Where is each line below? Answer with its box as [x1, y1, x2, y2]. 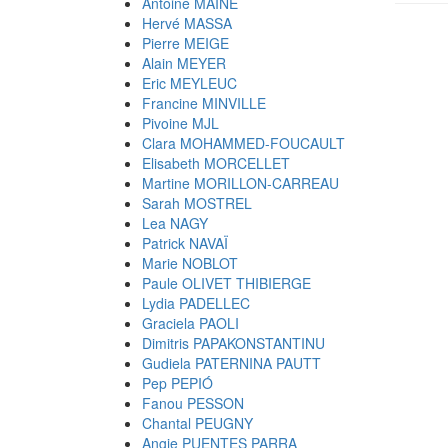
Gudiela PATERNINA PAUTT [142, 353, 321, 373]
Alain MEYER [142, 53, 226, 73]
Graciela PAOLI [142, 313, 239, 333]
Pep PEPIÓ [142, 373, 213, 393]
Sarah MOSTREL [142, 193, 252, 213]
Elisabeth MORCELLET [142, 153, 290, 173]
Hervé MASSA [142, 13, 232, 33]
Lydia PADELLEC [142, 293, 250, 313]
